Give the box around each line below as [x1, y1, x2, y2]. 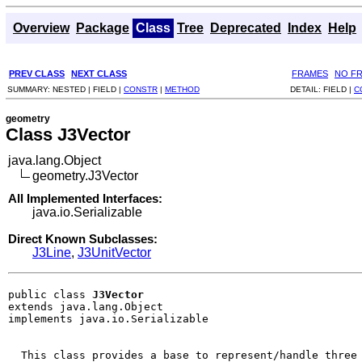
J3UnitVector [78, 245, 151, 259]
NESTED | [53, 84, 93, 94]
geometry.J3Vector [32, 168, 138, 183]
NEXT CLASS [71, 68, 127, 78]
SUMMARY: [7, 84, 53, 94]
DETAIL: [290, 84, 323, 94]
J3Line [32, 245, 71, 259]
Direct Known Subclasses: [8, 231, 158, 246]
